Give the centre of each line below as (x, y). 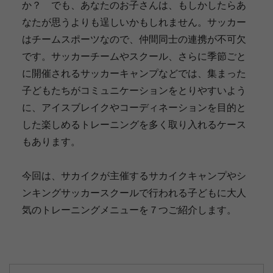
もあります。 (51, 141)
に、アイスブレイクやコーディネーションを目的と (134, 107)
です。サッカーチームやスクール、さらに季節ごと (134, 56)
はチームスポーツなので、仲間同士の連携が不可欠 (134, 39)
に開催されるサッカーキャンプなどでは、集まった (134, 73)
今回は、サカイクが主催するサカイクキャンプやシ (134, 175)
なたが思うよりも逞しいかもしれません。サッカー (134, 22)
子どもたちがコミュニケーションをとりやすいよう (134, 90)
